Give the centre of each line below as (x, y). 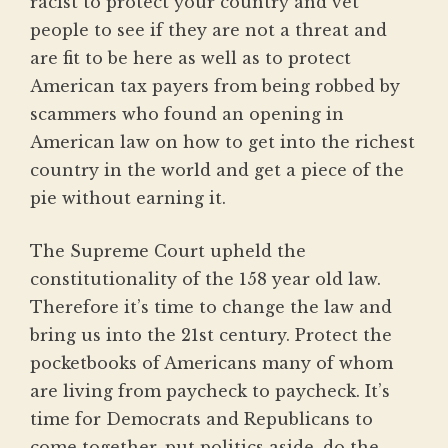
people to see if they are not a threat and (208, 30)
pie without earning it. (128, 198)
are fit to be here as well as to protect (190, 58)
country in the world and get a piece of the (217, 170)
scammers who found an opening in (187, 114)
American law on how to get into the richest (222, 142)
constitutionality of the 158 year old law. (205, 279)
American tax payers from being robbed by (215, 86)
